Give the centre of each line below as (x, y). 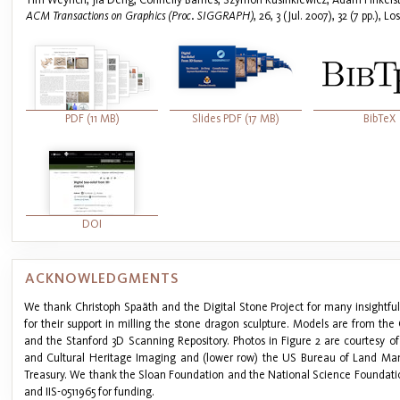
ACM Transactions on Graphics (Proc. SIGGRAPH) (140, 15)
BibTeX (379, 118)
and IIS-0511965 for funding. (89, 391)
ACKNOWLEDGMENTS (102, 279)
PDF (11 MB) (92, 118)
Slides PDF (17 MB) (236, 118)
